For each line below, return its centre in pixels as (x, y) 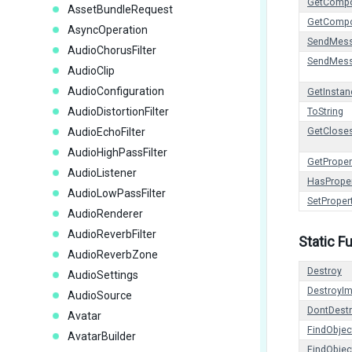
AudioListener (102, 173)
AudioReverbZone (113, 255)
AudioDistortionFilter (118, 112)
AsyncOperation (108, 30)
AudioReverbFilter (112, 234)
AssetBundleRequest (120, 9)
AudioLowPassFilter (117, 193)
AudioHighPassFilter (117, 152)
